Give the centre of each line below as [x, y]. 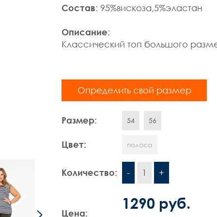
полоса [140, 145]
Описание [85, 32]
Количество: [89, 172]
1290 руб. [156, 203]
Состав [78, 8]
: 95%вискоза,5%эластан [149, 8]
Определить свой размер [134, 90]
